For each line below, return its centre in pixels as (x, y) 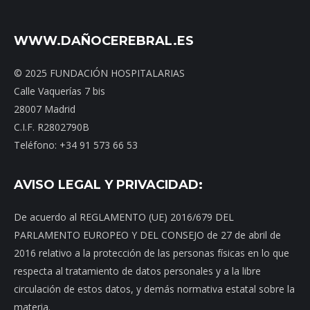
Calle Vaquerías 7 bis (60, 91)
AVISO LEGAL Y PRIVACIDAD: (108, 185)
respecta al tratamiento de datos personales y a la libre (137, 271)
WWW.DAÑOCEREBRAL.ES (104, 41)
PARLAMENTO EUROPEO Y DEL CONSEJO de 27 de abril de (147, 235)
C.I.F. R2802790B (52, 127)
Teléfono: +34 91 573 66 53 (76, 145)
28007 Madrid (45, 109)
